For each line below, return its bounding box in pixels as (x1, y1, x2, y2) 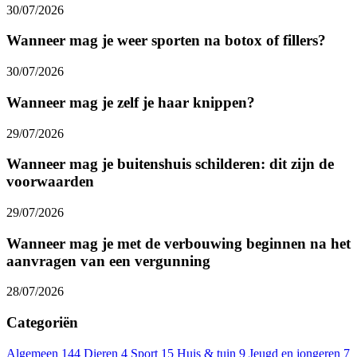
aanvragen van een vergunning (6, 252, 210, 269)
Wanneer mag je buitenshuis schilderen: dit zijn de (6, 155, 334, 173)
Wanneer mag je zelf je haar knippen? (6, 93, 255, 111)
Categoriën (6, 314, 78, 331)
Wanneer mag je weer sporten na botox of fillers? (6, 32, 326, 49)
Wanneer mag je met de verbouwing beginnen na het (6, 234, 351, 252)
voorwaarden (6, 173, 94, 190)
